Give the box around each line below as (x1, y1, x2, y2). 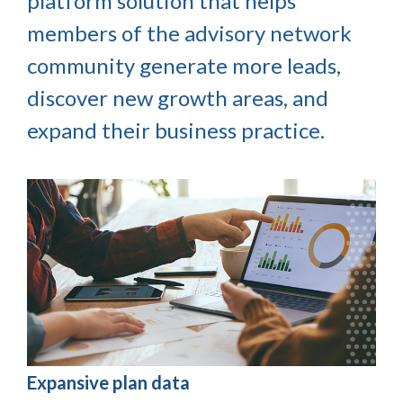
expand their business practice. (27, 117, 325, 143)
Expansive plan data (27, 371, 190, 393)
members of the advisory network (27, 20, 352, 46)
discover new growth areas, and (27, 85, 328, 111)
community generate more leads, (27, 52, 341, 78)
